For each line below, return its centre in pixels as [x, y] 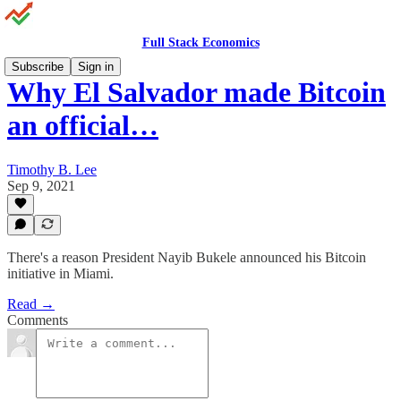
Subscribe [38, 67]
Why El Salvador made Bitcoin [196, 93]
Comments [38, 320]
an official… [83, 126]
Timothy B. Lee [52, 169]
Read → [31, 304]
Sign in [96, 67]
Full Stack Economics [200, 43]
